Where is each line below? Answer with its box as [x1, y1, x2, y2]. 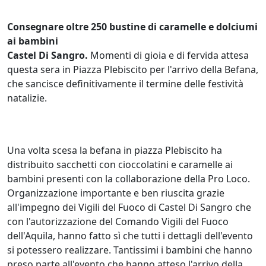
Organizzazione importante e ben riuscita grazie [7, 186, 224, 199]
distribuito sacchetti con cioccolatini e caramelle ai [7, 157, 233, 171]
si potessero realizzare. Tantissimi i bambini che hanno [7, 243, 252, 256]
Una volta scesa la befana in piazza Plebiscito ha [7, 143, 222, 157]
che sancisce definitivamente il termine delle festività [7, 77, 243, 90]
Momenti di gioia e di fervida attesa [90, 48, 249, 62]
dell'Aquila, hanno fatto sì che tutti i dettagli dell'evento [7, 229, 253, 242]
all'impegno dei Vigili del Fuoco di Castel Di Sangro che [7, 200, 251, 214]
